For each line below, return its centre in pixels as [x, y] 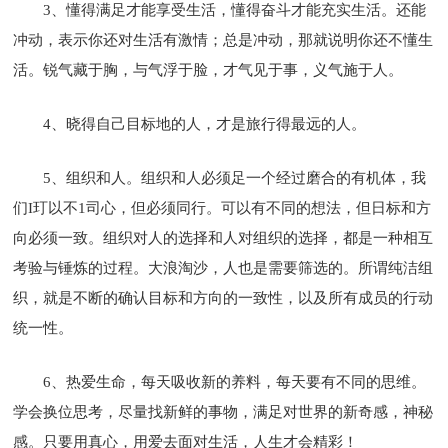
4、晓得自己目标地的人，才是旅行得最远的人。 [205, 123]
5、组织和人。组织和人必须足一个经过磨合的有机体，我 [235, 177]
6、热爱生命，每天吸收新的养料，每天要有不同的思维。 [235, 381]
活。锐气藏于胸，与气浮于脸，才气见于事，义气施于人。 [208, 69]
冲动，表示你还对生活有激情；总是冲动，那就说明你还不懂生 [223, 39]
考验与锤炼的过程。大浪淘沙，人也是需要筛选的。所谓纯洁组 [223, 267]
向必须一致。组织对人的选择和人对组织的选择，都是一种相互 [223, 237]
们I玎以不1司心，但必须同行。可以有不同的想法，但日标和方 [222, 207]
